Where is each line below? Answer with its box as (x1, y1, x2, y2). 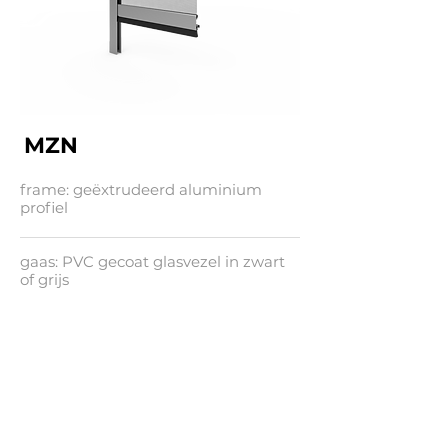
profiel (20, 198, 68, 217)
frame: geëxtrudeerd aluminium (20, 180, 262, 199)
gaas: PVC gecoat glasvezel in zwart (20, 252, 285, 271)
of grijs (20, 270, 69, 289)
